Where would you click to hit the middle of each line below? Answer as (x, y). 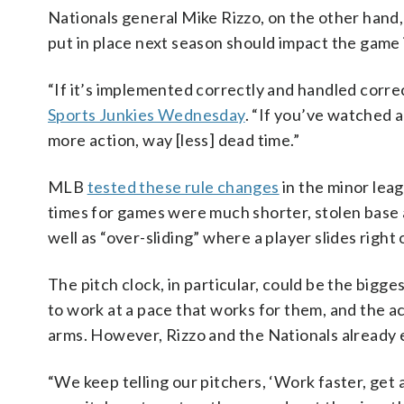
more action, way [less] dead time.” (174, 140)
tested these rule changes (183, 187)
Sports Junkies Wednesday (147, 115)
